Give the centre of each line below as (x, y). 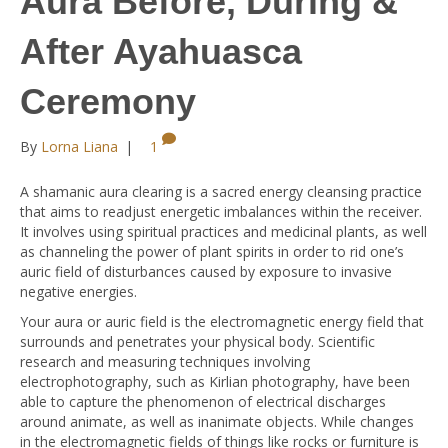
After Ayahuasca (161, 51)
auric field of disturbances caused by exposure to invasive (206, 271)
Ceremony (108, 101)
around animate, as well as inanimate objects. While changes (217, 421)
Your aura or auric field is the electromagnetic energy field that (222, 321)
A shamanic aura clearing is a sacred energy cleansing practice (221, 191)
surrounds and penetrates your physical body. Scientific (197, 341)
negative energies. (78, 291)
